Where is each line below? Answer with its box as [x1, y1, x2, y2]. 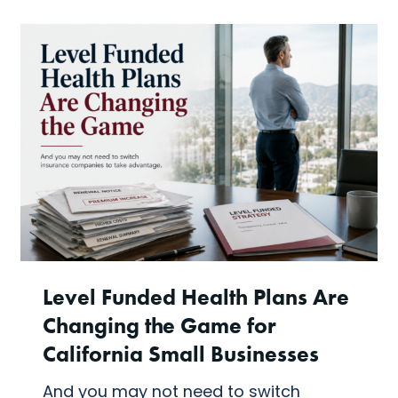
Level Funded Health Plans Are [42, 283, 349, 311]
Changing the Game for [42, 312, 276, 339]
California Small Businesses [42, 340, 319, 368]
